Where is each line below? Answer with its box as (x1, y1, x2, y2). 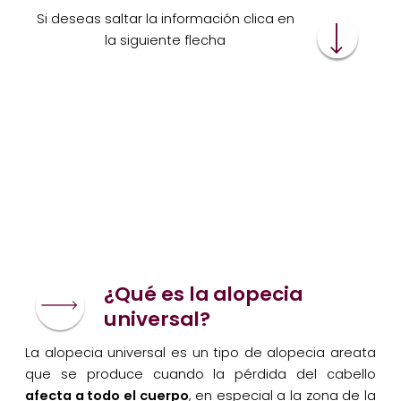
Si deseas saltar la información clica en (36, 10, 294, 29)
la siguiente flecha (105, 31, 226, 50)
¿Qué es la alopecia (104, 279, 303, 308)
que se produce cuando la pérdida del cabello (24, 364, 377, 383)
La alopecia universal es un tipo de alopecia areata (24, 343, 377, 362)
